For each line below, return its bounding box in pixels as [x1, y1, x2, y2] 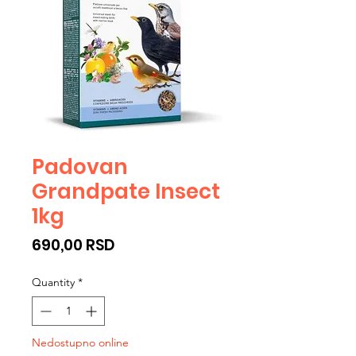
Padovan [32, 152, 128, 181]
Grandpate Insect [32, 176, 220, 206]
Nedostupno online [32, 335, 129, 350]
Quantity [32, 274, 75, 289]
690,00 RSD [32, 234, 115, 256]
